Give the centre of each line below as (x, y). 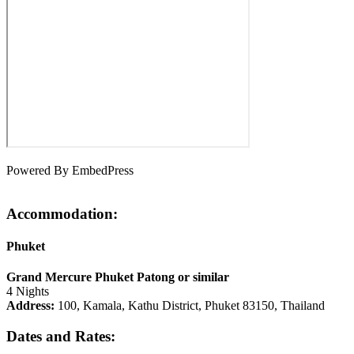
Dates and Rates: (61, 336)
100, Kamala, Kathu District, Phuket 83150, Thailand (190, 306)
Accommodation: (62, 213)
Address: (30, 306)
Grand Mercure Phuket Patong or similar (118, 277)
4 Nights (28, 292)
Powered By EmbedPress (70, 170)
